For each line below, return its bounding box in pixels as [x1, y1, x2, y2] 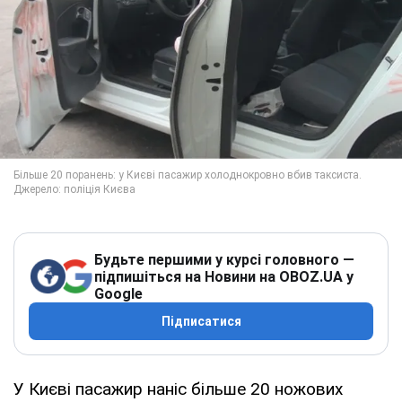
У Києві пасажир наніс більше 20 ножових [13, 378, 343, 399]
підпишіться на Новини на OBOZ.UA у [94, 267, 354, 285]
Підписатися [161, 313, 241, 328]
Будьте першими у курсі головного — [94, 250, 354, 268]
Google [94, 284, 143, 302]
